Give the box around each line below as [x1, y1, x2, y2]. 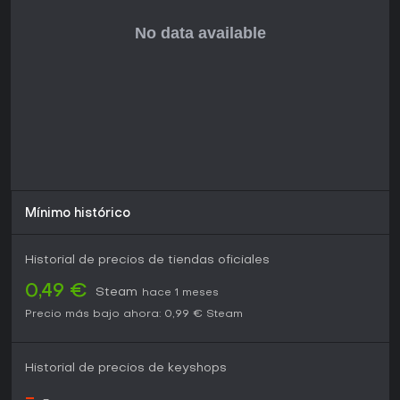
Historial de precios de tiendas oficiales [25, 254, 270, 267]
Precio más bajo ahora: [25, 309, 161, 321]
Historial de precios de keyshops [25, 362, 227, 375]
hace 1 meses [142, 287, 219, 299]
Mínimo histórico [25, 208, 130, 221]
